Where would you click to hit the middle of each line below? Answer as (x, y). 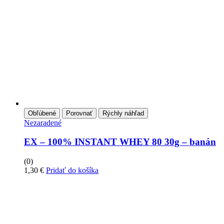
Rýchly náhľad (123, 113)
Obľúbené (42, 113)
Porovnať (79, 113)
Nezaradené (43, 122)
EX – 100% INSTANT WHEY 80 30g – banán (120, 142)
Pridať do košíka (72, 170)
